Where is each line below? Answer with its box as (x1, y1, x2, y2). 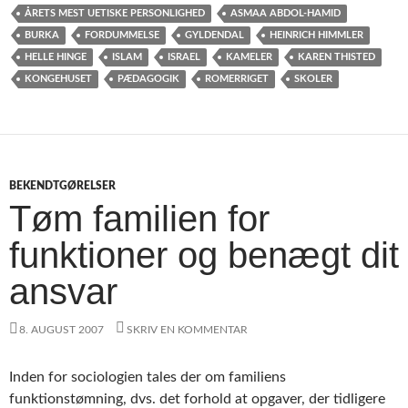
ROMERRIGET (205, 73, 269, 84)
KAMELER (226, 51, 272, 62)
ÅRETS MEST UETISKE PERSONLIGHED (25, 7, 205, 18)
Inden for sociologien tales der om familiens (9, 369, 286, 384)
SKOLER (294, 73, 332, 84)
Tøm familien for (9, 198, 270, 239)
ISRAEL (168, 51, 200, 62)
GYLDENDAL (185, 29, 244, 40)
